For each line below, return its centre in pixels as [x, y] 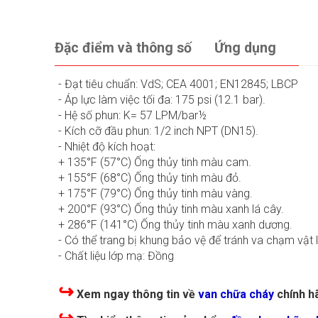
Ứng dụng [245, 48]
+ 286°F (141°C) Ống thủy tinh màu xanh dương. [175, 225]
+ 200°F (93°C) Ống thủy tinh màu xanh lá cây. [171, 209]
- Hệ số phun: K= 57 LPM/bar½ [132, 116]
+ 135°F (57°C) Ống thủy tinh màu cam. [155, 163]
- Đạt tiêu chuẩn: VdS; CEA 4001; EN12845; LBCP [178, 84]
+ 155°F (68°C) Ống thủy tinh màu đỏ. [150, 178]
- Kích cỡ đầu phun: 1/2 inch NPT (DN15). [158, 131]
